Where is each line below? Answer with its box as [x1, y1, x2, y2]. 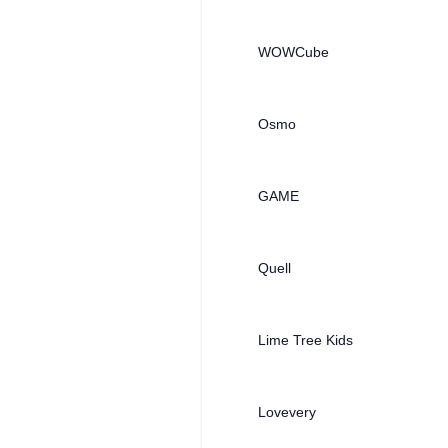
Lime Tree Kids [258, 332, 353, 348]
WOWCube [258, 44, 329, 60]
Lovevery [258, 404, 316, 420]
